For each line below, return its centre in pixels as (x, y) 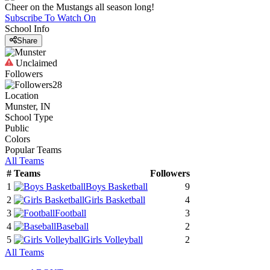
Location (22, 96)
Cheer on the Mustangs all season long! (80, 7)
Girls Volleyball (113, 240)
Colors (17, 139)
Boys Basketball (117, 187)
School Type (29, 118)
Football (71, 213)
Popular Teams (33, 150)
